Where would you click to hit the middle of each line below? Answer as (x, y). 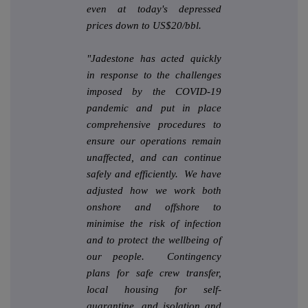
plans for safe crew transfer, (154, 273)
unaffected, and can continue (154, 158)
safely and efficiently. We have (154, 174)
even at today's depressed (154, 9)
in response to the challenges (154, 75)
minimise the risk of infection (154, 224)
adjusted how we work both (154, 191)
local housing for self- (154, 290)
